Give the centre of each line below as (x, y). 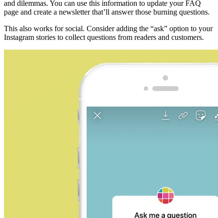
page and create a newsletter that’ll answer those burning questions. (107, 12)
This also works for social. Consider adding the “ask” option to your (108, 28)
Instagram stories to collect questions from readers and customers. (104, 37)
